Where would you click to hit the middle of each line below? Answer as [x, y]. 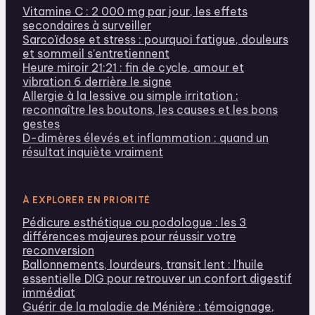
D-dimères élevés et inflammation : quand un [146, 137]
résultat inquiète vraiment [93, 152]
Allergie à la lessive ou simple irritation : [130, 95]
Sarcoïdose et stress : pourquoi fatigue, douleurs [155, 39]
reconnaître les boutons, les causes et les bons [150, 109]
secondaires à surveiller [87, 25]
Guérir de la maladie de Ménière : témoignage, [148, 306]
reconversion [58, 250]
